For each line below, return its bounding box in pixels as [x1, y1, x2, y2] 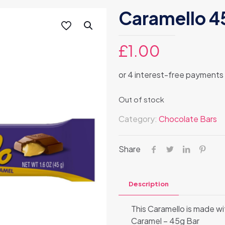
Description [129, 179, 169, 188]
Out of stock [119, 94, 164, 104]
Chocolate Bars [159, 113, 217, 124]
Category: [119, 113, 159, 124]
